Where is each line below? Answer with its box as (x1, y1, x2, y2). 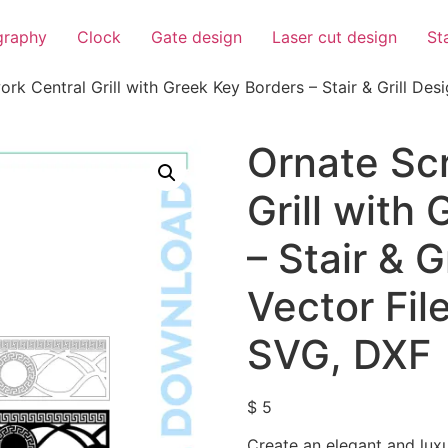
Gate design (151, 27, 242, 48)
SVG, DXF (246, 329, 431, 379)
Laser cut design (272, 27, 397, 48)
